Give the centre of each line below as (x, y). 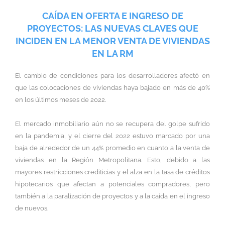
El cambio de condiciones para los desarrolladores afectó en (113, 76)
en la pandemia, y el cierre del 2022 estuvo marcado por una (113, 136)
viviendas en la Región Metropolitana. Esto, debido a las (113, 160)
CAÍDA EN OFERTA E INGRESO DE (113, 16)
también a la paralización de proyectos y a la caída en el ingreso (113, 196)
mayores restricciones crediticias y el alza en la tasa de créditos (113, 172)
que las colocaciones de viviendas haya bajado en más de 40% (113, 88)
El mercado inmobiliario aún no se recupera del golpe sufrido (113, 124)
